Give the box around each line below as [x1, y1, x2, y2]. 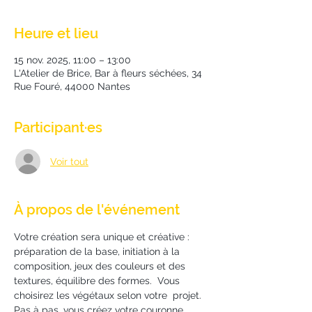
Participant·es [14, 119, 102, 136]
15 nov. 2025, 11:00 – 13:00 [14, 54, 131, 66]
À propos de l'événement [14, 201, 180, 219]
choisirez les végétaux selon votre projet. [14, 290, 204, 302]
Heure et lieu [14, 25, 98, 42]
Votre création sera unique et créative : [14, 231, 192, 243]
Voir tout [50, 155, 88, 167]
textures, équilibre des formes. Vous [14, 275, 182, 287]
